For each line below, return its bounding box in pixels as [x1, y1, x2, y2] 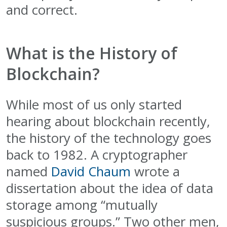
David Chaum [51, 162, 131, 180]
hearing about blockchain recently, [6, 112, 210, 130]
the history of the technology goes [6, 129, 211, 147]
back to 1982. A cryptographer [6, 145, 187, 164]
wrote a [131, 162, 180, 180]
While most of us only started [6, 95, 182, 113]
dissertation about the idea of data [6, 179, 213, 197]
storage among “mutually [6, 196, 158, 214]
